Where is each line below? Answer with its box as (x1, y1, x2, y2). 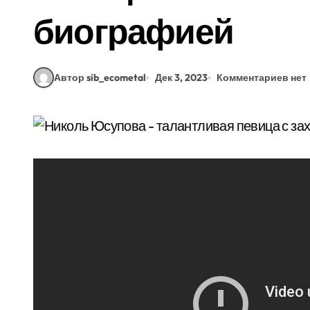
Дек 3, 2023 (155, 71, 208, 84)
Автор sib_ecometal (54, 71, 146, 84)
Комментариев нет (217, 71, 307, 84)
